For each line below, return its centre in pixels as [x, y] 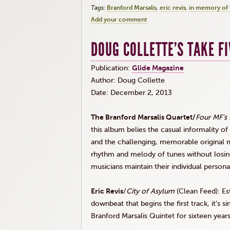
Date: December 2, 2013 [131, 93]
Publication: [111, 68]
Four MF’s [212, 117]
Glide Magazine [158, 68]
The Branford [114, 117]
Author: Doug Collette [128, 80]
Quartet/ [180, 117]
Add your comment [119, 20]
